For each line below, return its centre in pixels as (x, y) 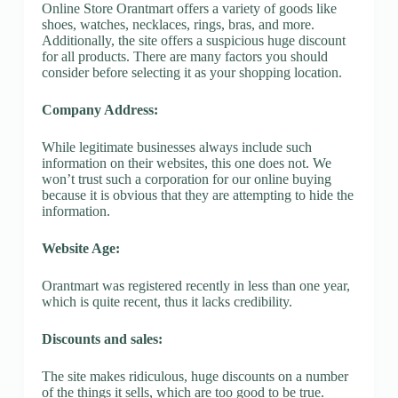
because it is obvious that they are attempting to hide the (197, 195)
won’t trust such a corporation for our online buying (186, 179)
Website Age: (80, 248)
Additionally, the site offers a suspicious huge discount (193, 40)
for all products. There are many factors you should (184, 56)
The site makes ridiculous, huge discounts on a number (195, 376)
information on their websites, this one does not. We (186, 163)
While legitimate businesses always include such (176, 147)
